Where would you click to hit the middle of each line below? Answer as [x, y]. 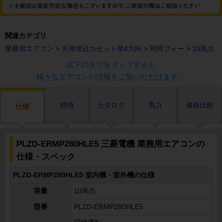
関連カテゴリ [26, 35]
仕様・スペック [46, 156]
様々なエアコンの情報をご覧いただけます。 [111, 76]
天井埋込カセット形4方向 [102, 48]
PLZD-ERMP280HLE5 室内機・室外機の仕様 [84, 175]
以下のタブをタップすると [111, 64]
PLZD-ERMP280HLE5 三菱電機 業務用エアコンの [111, 143]
